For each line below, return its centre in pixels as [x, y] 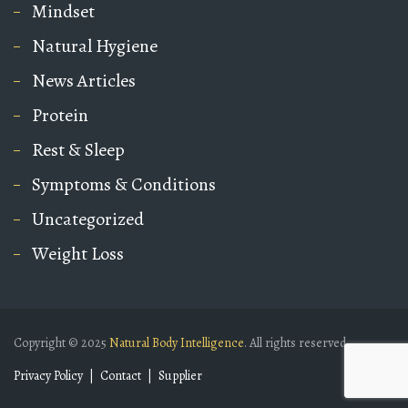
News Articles [84, 81]
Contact [121, 376]
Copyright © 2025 [61, 343]
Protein [60, 116]
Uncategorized [88, 219]
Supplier [180, 376]
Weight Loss [78, 254]
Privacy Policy [48, 376]
